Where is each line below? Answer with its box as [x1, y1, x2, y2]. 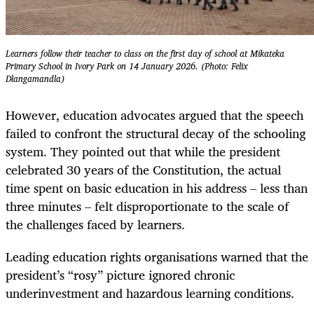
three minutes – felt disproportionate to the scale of [6, 196, 289, 217]
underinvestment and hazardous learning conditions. [6, 282, 294, 304]
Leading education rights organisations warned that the [6, 246, 308, 268]
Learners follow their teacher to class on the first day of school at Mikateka [6, 46, 285, 61]
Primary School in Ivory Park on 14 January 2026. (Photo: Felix [6, 58, 248, 74]
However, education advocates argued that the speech [6, 104, 303, 126]
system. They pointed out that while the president [6, 141, 280, 163]
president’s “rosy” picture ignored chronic [6, 264, 235, 286]
